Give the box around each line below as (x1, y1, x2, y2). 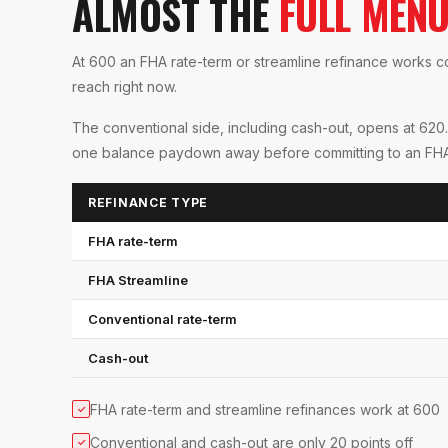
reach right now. (72, 77, 177, 95)
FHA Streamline (88, 271, 188, 288)
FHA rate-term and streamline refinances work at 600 (90, 400, 440, 418)
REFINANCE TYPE (88, 194, 209, 210)
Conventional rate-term (88, 310, 237, 327)
